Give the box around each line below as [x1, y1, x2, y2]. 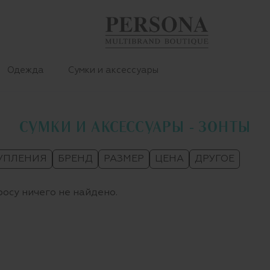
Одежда [7, 66, 44, 75]
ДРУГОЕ [195, 154, 235, 164]
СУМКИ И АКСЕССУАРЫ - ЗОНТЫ [19, 121, 251, 135]
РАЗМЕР [104, 154, 145, 164]
